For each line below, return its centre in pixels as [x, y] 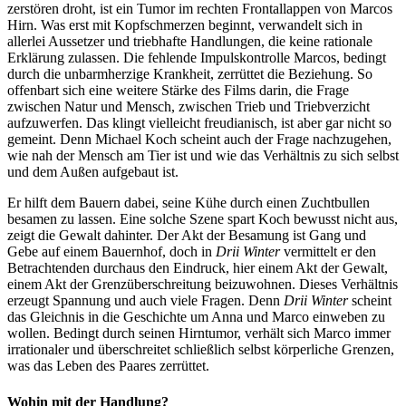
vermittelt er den [328, 252]
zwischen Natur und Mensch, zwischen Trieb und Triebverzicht [188, 107]
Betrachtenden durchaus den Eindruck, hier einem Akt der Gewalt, [198, 268]
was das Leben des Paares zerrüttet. [108, 366]
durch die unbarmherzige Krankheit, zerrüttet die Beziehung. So [190, 74]
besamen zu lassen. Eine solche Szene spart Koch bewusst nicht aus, [203, 219]
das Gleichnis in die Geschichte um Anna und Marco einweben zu [196, 317]
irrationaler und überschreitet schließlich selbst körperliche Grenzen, [201, 350]
